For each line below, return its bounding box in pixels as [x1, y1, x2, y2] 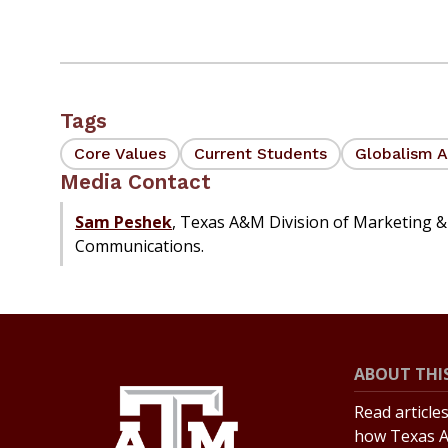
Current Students [194, 143, 327, 163]
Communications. [75, 235, 204, 258]
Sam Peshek [75, 211, 172, 234]
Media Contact [60, 170, 211, 195]
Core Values [74, 143, 166, 163]
